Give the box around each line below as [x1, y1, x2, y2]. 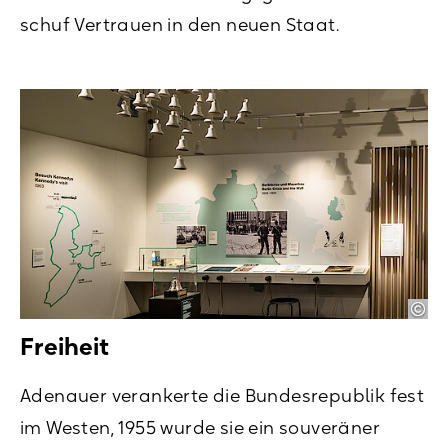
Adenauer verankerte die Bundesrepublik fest [20, 384, 425, 407]
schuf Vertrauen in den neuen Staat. [20, 13, 339, 36]
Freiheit [20, 331, 109, 361]
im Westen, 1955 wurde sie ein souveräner [20, 416, 380, 439]
